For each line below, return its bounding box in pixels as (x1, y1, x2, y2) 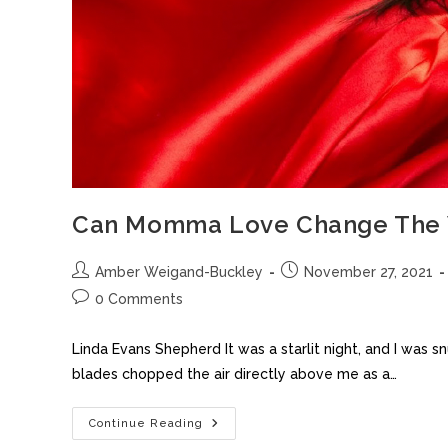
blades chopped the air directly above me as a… (72, 366, 397, 383)
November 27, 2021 (304, 264, 433, 281)
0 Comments (95, 291, 183, 308)
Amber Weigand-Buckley (95, 264, 263, 281)
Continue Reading (89, 417, 203, 431)
